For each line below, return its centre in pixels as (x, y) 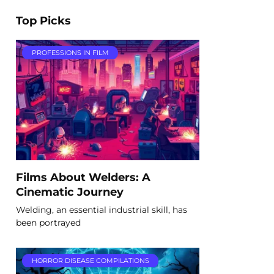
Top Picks (43, 20)
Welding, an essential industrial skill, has (102, 209)
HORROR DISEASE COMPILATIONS (90, 260)
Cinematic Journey (70, 191)
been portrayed (48, 222)
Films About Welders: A (83, 177)
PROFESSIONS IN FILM (70, 52)
